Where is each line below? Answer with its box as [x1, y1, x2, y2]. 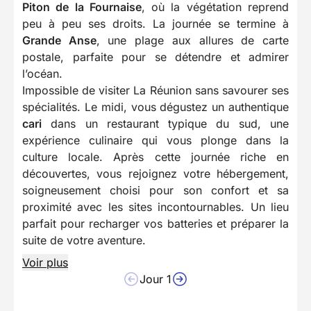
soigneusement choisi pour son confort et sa [22, 183, 289, 198]
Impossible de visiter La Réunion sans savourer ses [22, 83, 289, 98]
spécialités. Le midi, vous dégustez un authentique [22, 100, 289, 115]
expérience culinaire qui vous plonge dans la [22, 133, 289, 148]
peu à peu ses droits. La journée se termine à [22, 17, 289, 31]
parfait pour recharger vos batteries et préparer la [22, 217, 289, 231]
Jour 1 [140, 272, 171, 287]
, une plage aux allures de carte [96, 33, 289, 48]
